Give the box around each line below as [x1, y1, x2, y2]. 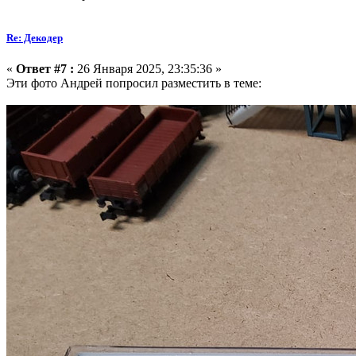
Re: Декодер [6, 32, 63, 44]
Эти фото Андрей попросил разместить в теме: [6, 76, 261, 91]
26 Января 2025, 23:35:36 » [74, 62, 222, 76]
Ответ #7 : [16, 62, 74, 76]
